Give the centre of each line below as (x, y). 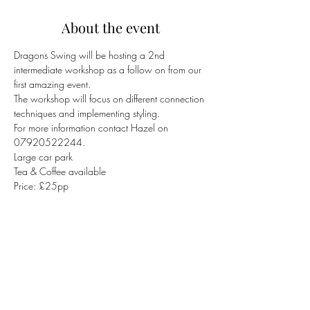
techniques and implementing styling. (87, 113)
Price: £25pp (41, 186)
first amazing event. (52, 84)
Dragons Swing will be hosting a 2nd (91, 55)
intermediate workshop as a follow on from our (109, 70)
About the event (111, 27)
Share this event (111, 263)
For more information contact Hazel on (92, 128)
